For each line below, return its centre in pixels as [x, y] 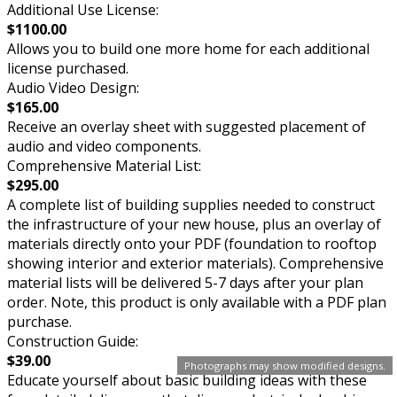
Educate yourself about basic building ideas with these [187, 380]
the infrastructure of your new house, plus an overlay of [194, 224]
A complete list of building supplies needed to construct [191, 205]
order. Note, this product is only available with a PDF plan [197, 302]
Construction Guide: [73, 341]
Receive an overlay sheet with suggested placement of [187, 127]
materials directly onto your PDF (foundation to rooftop [192, 244]
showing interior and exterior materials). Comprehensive [195, 263]
